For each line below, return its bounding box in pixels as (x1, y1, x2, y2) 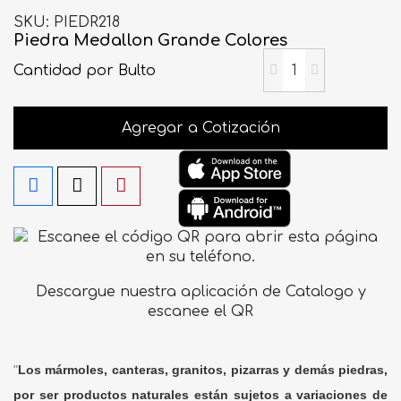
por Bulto (86, 62, 156, 79)
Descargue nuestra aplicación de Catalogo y (35, 284, 366, 301)
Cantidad (13, 62, 86, 79)
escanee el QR (148, 303, 253, 320)
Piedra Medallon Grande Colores (13, 31, 287, 49)
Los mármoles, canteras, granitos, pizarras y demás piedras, (18, 362, 388, 377)
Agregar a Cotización (121, 120, 280, 136)
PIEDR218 (54, 14, 120, 30)
